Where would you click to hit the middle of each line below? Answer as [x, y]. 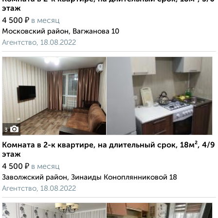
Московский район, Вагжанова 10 [61, 32]
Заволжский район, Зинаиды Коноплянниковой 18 [90, 178]
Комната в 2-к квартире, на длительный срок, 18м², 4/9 [109, 146]
